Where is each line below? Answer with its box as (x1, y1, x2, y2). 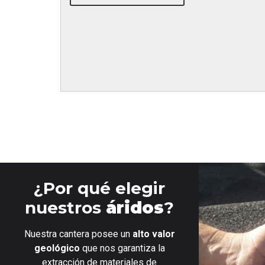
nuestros (25, 198, 106, 218)
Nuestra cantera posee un (24, 228, 132, 240)
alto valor (132, 228, 175, 240)
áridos (106, 198, 164, 218)
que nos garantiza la (79, 243, 165, 254)
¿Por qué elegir (34, 178, 165, 199)
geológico (34, 243, 80, 254)
